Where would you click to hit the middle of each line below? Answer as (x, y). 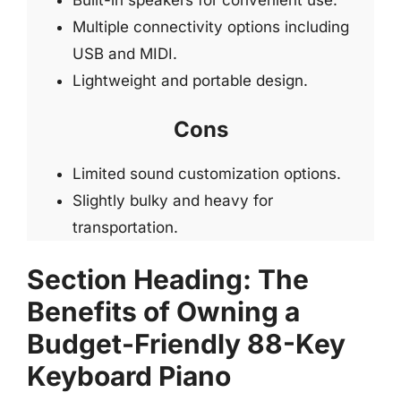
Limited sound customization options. (207, 173)
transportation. (125, 227)
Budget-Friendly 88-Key (186, 344)
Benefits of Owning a (163, 311)
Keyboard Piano (129, 376)
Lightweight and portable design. (190, 81)
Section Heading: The (168, 279)
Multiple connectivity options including (211, 27)
